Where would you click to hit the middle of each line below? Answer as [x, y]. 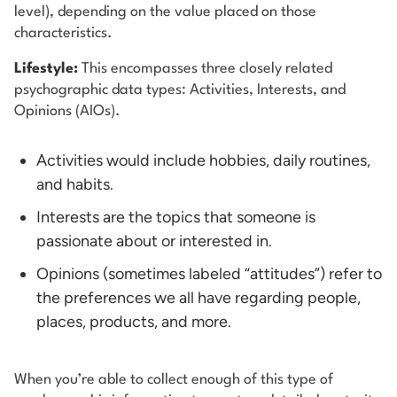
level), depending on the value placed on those [165, 12]
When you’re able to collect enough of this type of [174, 379]
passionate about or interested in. [156, 241]
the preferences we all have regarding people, [198, 297]
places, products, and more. [134, 321]
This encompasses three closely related [205, 68]
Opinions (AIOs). [67, 111]
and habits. [77, 184]
